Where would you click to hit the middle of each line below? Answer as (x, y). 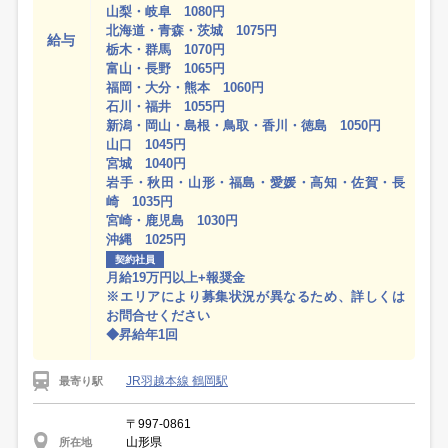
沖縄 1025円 (146, 239)
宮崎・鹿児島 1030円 (172, 220)
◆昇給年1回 (142, 334)
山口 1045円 (146, 144)
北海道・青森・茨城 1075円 (192, 30)
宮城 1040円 (146, 163)
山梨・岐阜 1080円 (166, 11)
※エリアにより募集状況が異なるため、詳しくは (255, 296)
